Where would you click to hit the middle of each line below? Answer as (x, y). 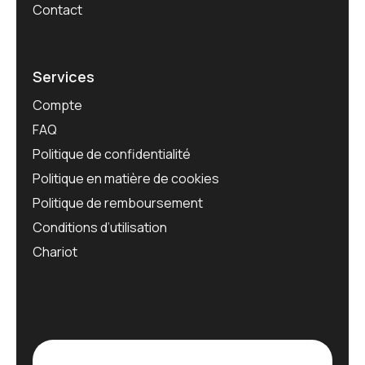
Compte (57, 106)
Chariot (55, 252)
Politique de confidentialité (112, 154)
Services (64, 77)
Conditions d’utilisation (100, 228)
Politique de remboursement (118, 203)
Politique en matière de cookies (126, 179)
